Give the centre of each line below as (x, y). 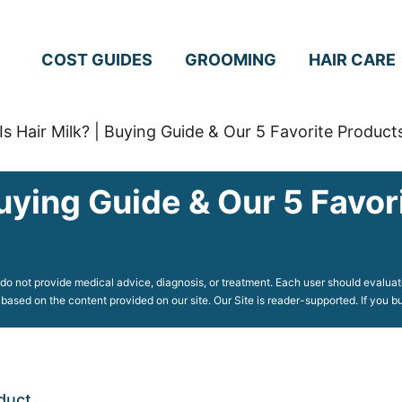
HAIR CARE (352, 59)
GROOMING (231, 59)
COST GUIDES (97, 59)
